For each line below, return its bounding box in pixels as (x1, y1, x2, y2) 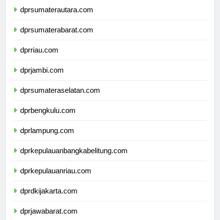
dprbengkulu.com (20, 106, 76, 115)
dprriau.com (20, 46, 58, 55)
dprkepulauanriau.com (20, 166, 91, 175)
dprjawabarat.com (20, 207, 78, 216)
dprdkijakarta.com (20, 187, 78, 195)
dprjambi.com (20, 66, 64, 75)
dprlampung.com (20, 126, 74, 135)
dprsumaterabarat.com (20, 26, 93, 34)
